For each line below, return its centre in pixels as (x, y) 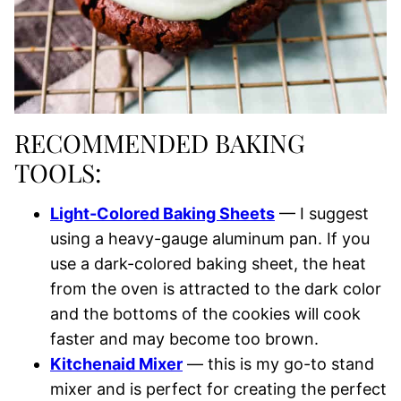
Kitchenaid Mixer (116, 364)
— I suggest (322, 213)
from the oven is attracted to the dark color (216, 289)
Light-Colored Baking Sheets (162, 213)
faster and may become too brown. (184, 339)
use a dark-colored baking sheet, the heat (208, 264)
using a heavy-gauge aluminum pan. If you (210, 239)
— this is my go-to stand (278, 364)
